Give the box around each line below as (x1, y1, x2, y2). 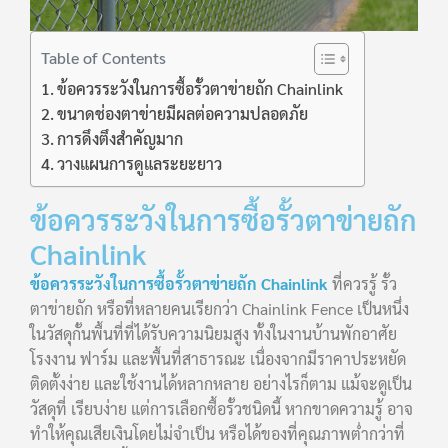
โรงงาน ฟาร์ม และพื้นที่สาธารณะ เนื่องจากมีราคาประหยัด (30, 348, 406, 370)
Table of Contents (41, 46, 166, 68)
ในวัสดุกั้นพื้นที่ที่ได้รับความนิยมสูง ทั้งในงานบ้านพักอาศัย (30, 323, 397, 345)
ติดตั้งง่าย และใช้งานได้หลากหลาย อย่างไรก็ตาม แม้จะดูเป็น (30, 373, 412, 395)
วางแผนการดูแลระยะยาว (57, 153, 223, 175)
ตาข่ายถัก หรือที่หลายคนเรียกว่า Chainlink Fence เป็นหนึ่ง (30, 298, 409, 320)
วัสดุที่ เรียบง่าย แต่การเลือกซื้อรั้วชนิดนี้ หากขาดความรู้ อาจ (30, 398, 413, 420)
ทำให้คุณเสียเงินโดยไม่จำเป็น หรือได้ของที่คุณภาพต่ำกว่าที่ (30, 423, 405, 445)
